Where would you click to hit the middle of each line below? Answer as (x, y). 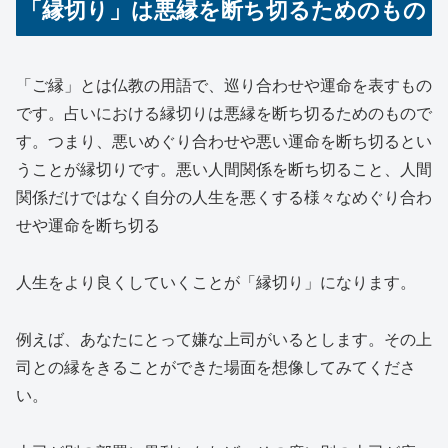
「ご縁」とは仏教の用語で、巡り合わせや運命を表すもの (224, 85)
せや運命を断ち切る (88, 225)
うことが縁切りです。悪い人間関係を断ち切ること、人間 (224, 169)
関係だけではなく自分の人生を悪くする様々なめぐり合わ (224, 197)
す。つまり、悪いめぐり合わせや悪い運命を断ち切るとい (224, 141)
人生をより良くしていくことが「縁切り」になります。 (216, 282)
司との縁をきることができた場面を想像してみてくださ (216, 367)
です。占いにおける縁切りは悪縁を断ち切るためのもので (224, 113)
